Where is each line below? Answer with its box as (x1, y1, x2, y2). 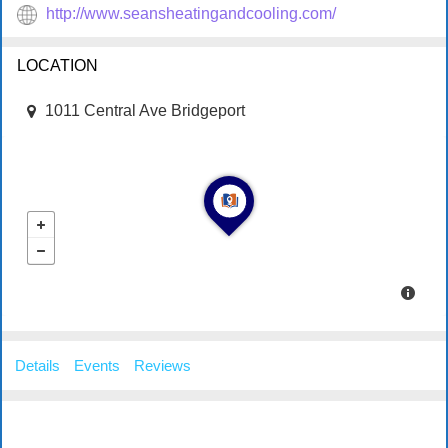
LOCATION (17, 56, 98, 74)
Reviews (134, 356, 191, 374)
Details (15, 356, 60, 374)
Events (74, 356, 120, 374)
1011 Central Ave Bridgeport (45, 101, 245, 119)
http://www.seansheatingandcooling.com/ (46, 5, 336, 23)
